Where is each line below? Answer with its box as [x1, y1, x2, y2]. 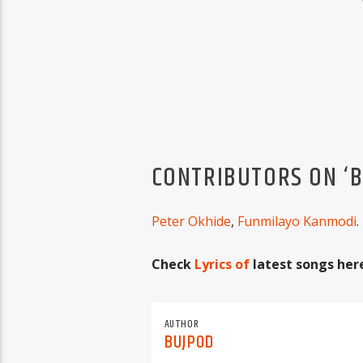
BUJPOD [164, 328, 215, 357]
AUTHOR [164, 315, 199, 332]
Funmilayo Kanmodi [237, 212, 357, 231]
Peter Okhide [151, 212, 231, 231]
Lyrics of [194, 254, 250, 273]
